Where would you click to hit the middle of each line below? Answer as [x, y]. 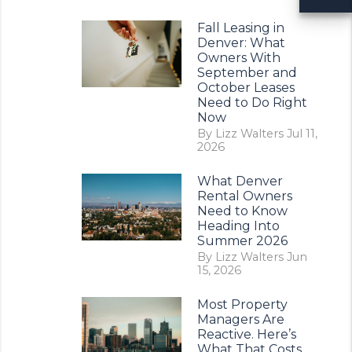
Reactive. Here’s [246, 334]
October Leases [246, 88]
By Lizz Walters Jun [252, 257]
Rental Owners [244, 196]
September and [247, 73]
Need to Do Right [252, 103]
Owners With [238, 58]
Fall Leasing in [240, 28]
